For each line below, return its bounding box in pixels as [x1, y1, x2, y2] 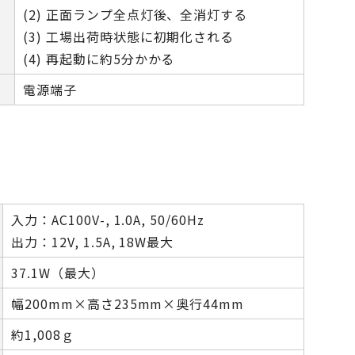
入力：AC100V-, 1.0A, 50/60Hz [11, 210, 204, 229]
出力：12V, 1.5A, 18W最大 [11, 232, 174, 251]
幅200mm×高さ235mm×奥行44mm [11, 294, 245, 313]
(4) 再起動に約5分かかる [23, 49, 175, 68]
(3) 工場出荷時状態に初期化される [23, 27, 235, 46]
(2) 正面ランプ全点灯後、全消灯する [23, 5, 248, 24]
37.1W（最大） [11, 263, 105, 282]
